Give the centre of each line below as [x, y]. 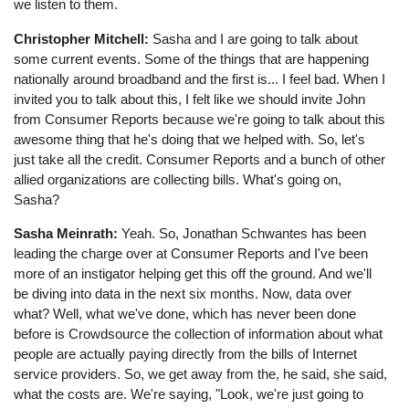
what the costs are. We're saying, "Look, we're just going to [189, 393]
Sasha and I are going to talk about [254, 38]
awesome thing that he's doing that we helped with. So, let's [190, 139]
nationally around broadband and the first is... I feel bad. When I [200, 79]
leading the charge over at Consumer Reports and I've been [191, 253]
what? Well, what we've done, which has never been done [185, 313]
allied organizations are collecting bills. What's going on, [178, 179]
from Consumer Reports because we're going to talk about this [200, 119]
